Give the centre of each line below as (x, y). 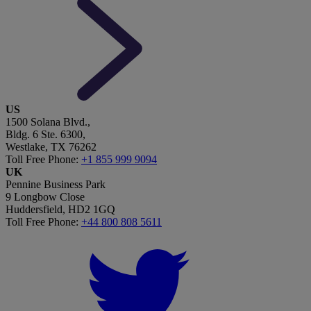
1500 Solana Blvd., (48, 122)
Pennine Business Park (56, 185)
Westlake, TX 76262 (51, 147)
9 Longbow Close (45, 197)
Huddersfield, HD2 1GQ (60, 210)
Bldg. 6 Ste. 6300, (45, 135)
